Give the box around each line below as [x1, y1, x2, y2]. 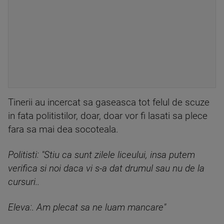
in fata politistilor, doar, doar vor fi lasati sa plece [8, 110, 207, 121]
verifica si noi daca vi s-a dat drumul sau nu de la [8, 163, 204, 174]
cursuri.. [8, 176, 39, 187]
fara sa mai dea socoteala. [8, 124, 118, 135]
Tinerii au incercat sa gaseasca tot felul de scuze [8, 97, 209, 108]
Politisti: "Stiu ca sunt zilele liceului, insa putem [8, 149, 195, 160]
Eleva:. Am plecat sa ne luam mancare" [8, 202, 166, 213]
